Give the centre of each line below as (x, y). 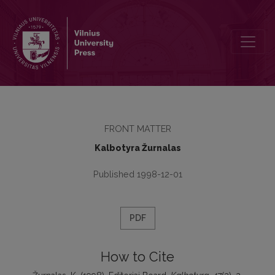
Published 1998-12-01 (137, 174)
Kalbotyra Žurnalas (137, 148)
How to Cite (137, 257)
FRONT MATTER (137, 129)
